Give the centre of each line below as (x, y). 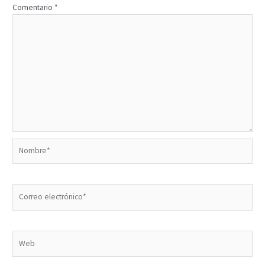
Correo (24, 190)
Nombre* (28, 143)
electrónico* (33, 203)
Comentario (34, 8)
